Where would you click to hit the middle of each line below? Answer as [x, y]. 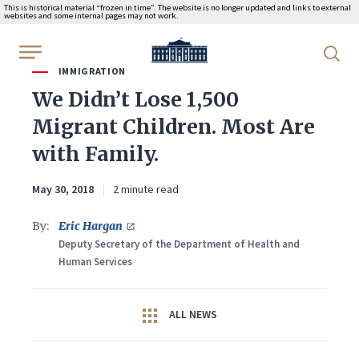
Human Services [95, 262]
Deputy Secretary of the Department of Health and [179, 244]
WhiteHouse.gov [196, 47]
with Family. [95, 154]
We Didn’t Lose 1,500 [135, 99]
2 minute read [146, 189]
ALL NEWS [192, 314]
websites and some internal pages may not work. [91, 16]
